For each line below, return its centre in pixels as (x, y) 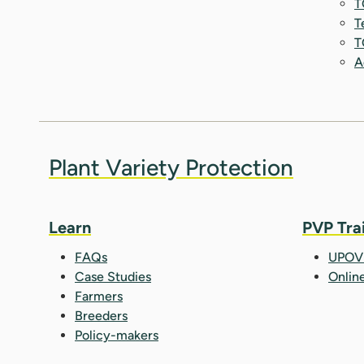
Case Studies (113, 276)
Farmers (99, 296)
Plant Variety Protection (171, 167)
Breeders (101, 315)
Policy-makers (117, 335)
